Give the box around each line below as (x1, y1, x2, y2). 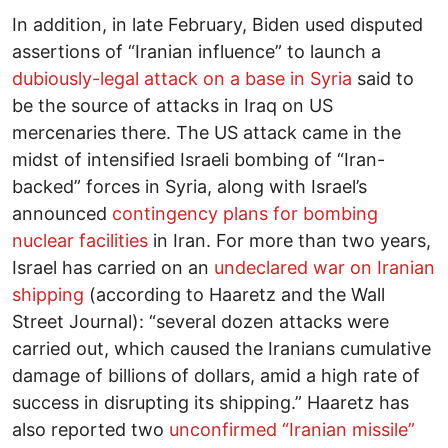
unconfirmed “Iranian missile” (169, 419, 415, 441)
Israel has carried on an (12, 257, 214, 279)
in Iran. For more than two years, (148, 230, 431, 252)
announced (12, 203, 112, 225)
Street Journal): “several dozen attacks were (12, 311, 389, 333)
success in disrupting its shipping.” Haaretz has (12, 392, 409, 414)
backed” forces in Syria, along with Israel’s (12, 176, 367, 198)
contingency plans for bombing (112, 203, 378, 225)
